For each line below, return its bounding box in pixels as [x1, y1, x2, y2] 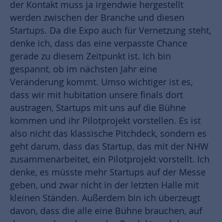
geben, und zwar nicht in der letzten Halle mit [10, 179, 199, 191]
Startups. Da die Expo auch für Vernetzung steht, [10, 25, 211, 37]
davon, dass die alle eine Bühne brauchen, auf [10, 205, 202, 217]
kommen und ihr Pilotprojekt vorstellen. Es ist [10, 115, 201, 127]
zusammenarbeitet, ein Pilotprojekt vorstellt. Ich [10, 154, 210, 166]
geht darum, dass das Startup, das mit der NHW [10, 141, 209, 153]
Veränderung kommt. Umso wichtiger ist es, [10, 76, 193, 88]
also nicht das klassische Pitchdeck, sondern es [10, 128, 207, 140]
